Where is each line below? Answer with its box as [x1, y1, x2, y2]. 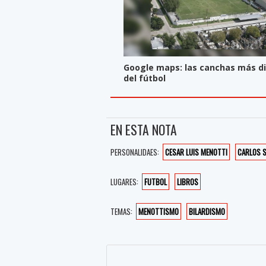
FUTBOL [144, 176, 167, 188]
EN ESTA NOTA [110, 120, 178, 140]
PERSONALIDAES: [110, 146, 160, 159]
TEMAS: [110, 205, 133, 218]
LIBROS [177, 176, 199, 188]
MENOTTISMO [138, 205, 179, 218]
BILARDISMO [189, 205, 226, 218]
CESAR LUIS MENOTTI [165, 146, 228, 159]
